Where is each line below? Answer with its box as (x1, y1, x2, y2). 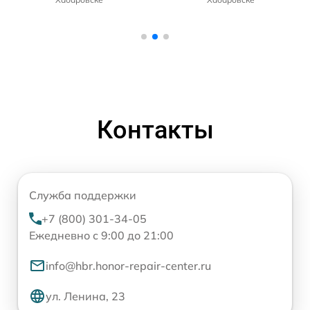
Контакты (96, 116, 214, 145)
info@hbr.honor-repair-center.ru (46, 259, 211, 273)
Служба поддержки (29, 188, 136, 203)
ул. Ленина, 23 (46, 289, 125, 304)
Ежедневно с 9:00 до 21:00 (29, 228, 174, 243)
